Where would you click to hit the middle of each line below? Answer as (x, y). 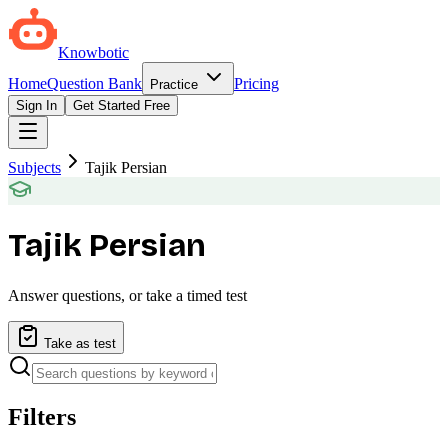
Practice (176, 84)
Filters (42, 416)
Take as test (78, 343)
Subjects (34, 167)
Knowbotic (93, 52)
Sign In (36, 105)
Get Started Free (121, 105)
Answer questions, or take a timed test (127, 295)
